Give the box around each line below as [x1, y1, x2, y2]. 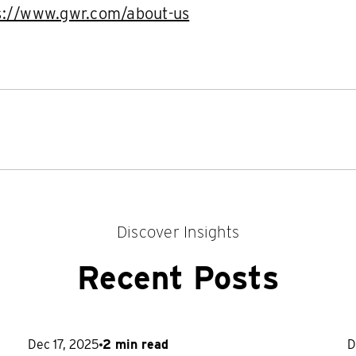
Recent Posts [77, 258, 279, 297]
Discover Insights [116, 222, 240, 242]
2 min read [103, 336, 169, 352]
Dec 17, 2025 [28, 336, 100, 352]
